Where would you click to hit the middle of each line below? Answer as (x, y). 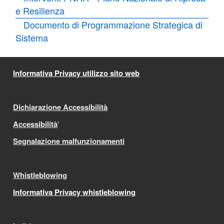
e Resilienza (40, 10)
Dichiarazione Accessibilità (60, 107)
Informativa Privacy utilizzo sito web (76, 73)
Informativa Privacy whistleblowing (74, 192)
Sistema (32, 37)
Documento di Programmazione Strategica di (113, 24)
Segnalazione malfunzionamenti (69, 141)
